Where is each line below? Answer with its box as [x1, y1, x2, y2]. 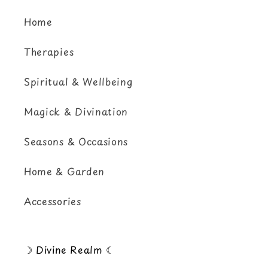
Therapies [24, 44, 74, 59]
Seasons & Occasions [24, 133, 129, 148]
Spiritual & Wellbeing [24, 74, 133, 89]
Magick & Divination [24, 103, 129, 118]
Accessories [24, 193, 81, 208]
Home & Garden [24, 163, 105, 178]
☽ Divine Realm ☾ [24, 242, 115, 257]
